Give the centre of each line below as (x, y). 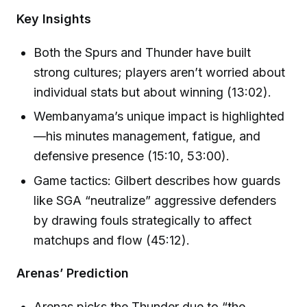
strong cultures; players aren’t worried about (160, 73)
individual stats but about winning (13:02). (153, 93)
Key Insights (54, 19)
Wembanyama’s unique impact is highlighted (159, 116)
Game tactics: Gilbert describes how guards (157, 180)
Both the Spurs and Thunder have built (143, 53)
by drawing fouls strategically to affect (143, 220)
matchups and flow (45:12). (112, 240)
